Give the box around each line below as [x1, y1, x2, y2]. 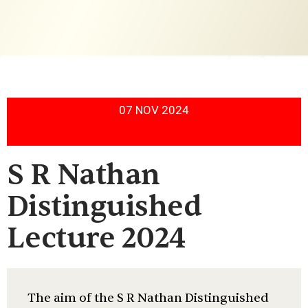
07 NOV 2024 [119, 103, 189, 117]
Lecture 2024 [7, 220, 186, 256]
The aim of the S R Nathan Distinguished [27, 290, 269, 306]
